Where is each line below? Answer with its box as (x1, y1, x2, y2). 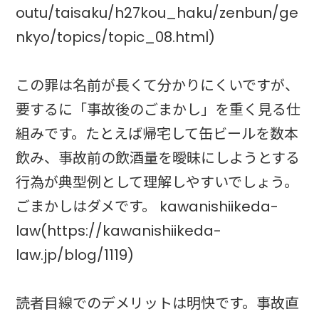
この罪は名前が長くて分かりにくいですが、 (16, 75, 300, 95)
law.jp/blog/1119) (16, 244, 135, 265)
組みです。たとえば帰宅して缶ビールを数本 (16, 123, 299, 144)
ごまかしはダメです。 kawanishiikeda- (16, 196, 279, 216)
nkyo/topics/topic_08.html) (16, 26, 216, 47)
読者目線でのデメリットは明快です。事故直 (16, 293, 300, 313)
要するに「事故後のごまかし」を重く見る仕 (16, 99, 301, 120)
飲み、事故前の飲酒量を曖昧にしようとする (16, 147, 300, 168)
